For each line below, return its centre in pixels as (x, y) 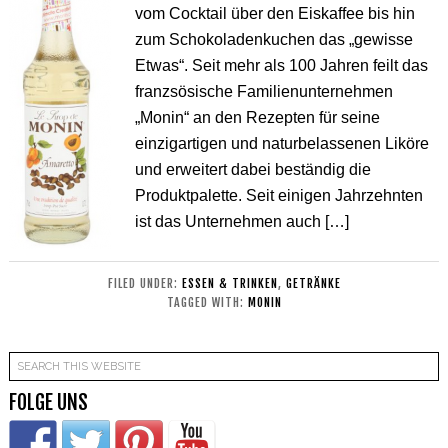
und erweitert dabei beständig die (252, 169)
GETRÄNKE (313, 283)
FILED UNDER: (144, 283)
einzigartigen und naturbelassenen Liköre (281, 143)
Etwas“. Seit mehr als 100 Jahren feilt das (281, 65)
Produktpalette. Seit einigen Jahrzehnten (278, 195)
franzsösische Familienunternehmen (263, 91)
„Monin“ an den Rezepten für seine (257, 117)
